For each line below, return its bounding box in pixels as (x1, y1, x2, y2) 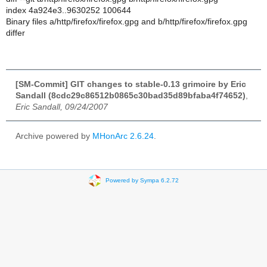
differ (6, 28, 25, 38)
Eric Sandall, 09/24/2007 (15, 102, 108, 111)
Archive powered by (15, 131, 92, 141)
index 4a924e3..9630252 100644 (6, 5, 131, 15)
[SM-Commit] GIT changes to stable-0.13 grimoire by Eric (15, 79, 246, 89)
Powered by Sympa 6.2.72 (105, 177, 179, 184)
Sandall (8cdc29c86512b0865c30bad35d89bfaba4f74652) (15, 91, 246, 100)
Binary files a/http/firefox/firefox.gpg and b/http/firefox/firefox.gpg (6, 17, 247, 26)
